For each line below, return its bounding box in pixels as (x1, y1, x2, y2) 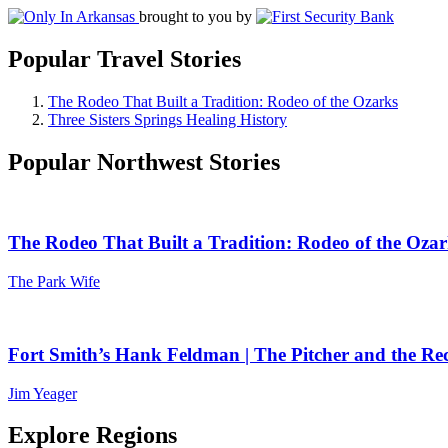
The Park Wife (8, 273, 100, 291)
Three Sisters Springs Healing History (48, 110, 287, 128)
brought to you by (139, 8, 252, 25)
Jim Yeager (8, 384, 77, 402)
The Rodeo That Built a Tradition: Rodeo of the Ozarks (48, 92, 398, 110)
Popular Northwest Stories (8, 148, 280, 175)
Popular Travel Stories (8, 45, 241, 72)
